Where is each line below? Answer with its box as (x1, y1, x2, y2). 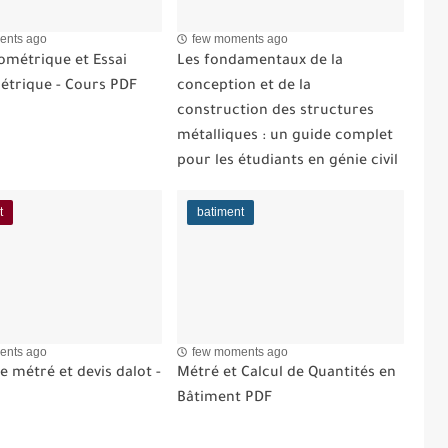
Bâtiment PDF (177, 391, 273, 407)
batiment (197, 204, 245, 219)
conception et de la (177, 78, 312, 95)
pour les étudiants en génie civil (177, 153, 399, 170)
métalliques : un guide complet (177, 128, 394, 145)
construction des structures (177, 103, 375, 120)
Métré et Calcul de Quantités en (177, 366, 397, 382)
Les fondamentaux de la (177, 53, 344, 70)
